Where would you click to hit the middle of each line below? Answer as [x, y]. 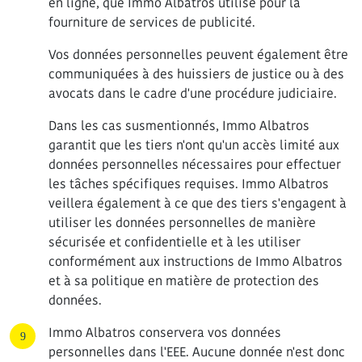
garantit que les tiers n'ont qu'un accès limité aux [194, 145]
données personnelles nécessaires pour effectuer [195, 164]
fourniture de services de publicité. [152, 22]
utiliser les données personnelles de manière [182, 223]
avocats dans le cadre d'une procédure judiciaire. [193, 93]
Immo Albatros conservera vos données [165, 333]
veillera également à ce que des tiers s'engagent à [198, 203]
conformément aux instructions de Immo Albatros [196, 261]
